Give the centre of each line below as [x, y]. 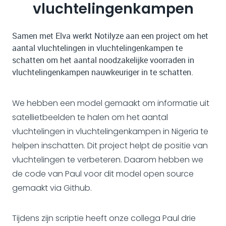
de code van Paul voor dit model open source [103, 174]
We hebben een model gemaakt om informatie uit [111, 103]
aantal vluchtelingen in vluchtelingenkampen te [97, 48]
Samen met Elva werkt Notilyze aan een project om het [110, 36]
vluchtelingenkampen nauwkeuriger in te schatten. [103, 72]
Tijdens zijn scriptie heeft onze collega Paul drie [104, 218]
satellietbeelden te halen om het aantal [90, 117]
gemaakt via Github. [52, 188]
